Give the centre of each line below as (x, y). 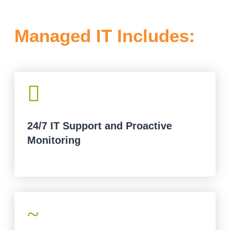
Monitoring (54, 140)
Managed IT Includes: (105, 35)
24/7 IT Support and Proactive (100, 126)
